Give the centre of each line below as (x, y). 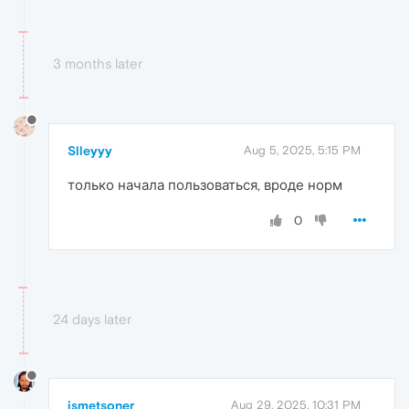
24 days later (92, 319)
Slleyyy (90, 150)
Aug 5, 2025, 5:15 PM (302, 150)
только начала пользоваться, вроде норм (205, 184)
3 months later (98, 63)
